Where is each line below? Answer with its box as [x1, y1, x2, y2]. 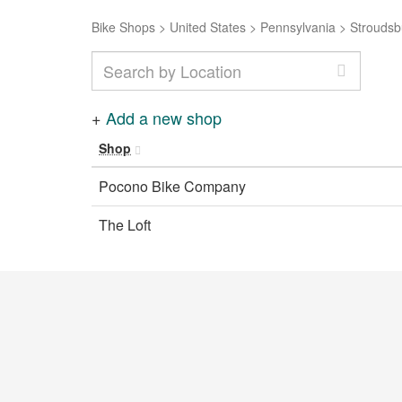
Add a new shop [106, 106, 222, 129]
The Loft [99, 214, 151, 235]
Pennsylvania [260, 18, 336, 36]
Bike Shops [92, 18, 155, 36]
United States [170, 18, 246, 36]
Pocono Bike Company [99, 176, 246, 197]
